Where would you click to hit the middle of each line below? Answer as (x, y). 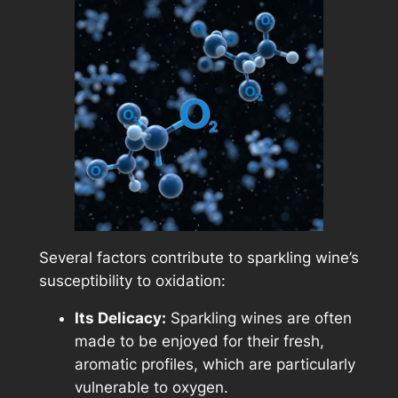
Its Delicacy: (120, 318)
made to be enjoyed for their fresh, (199, 342)
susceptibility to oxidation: (132, 280)
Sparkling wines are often (259, 318)
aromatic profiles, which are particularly (215, 365)
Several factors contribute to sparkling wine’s (199, 257)
